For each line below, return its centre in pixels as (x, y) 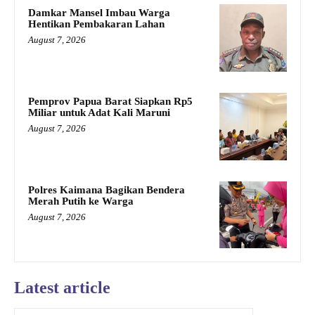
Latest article (62, 288)
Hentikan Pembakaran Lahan (96, 24)
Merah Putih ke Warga (81, 201)
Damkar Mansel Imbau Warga (99, 13)
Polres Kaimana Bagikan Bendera (107, 189)
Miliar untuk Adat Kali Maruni (99, 112)
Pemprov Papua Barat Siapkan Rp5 (110, 101)
